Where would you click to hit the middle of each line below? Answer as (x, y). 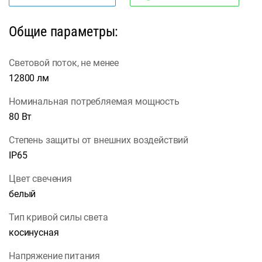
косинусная (34, 233)
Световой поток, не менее (64, 63)
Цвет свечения (40, 179)
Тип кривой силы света (58, 218)
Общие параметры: (64, 32)
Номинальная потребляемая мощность (94, 102)
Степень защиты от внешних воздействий (99, 140)
